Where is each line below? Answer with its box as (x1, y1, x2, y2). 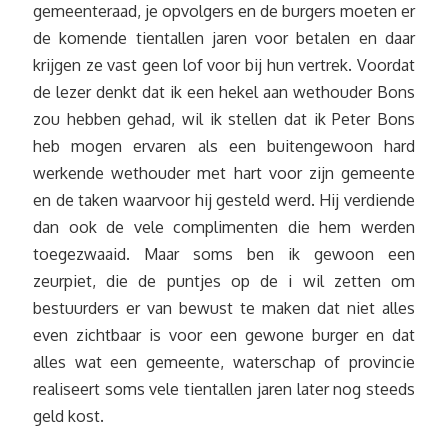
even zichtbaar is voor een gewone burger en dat (33, 325, 415, 346)
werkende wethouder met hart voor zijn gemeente (33, 163, 415, 184)
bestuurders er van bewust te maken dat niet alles (33, 298, 415, 319)
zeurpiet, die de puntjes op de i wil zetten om (33, 271, 415, 292)
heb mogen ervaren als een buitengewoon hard (33, 136, 415, 157)
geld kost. (33, 406, 108, 427)
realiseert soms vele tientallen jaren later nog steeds (33, 379, 415, 400)
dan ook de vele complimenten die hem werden (33, 217, 415, 238)
